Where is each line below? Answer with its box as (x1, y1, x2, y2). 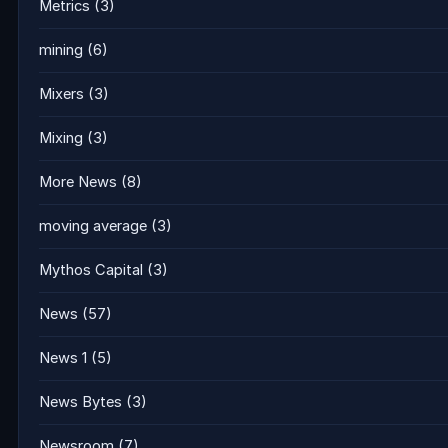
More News (39, 173, 117, 192)
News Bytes (39, 393, 122, 412)
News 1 (39, 349, 87, 368)
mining (39, 41, 83, 60)
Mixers (39, 85, 84, 104)
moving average (39, 217, 147, 236)
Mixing (39, 129, 83, 148)
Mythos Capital (39, 261, 143, 280)
